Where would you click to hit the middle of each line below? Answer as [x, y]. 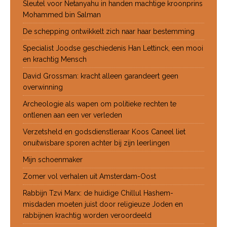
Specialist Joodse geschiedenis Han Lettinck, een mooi [113, 48]
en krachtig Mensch [55, 59]
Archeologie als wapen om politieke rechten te [100, 104]
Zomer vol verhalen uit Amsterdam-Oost [89, 176]
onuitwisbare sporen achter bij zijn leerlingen [99, 143]
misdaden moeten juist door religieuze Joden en [103, 204]
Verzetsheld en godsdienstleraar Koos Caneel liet [104, 131]
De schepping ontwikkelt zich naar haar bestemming [109, 31]
